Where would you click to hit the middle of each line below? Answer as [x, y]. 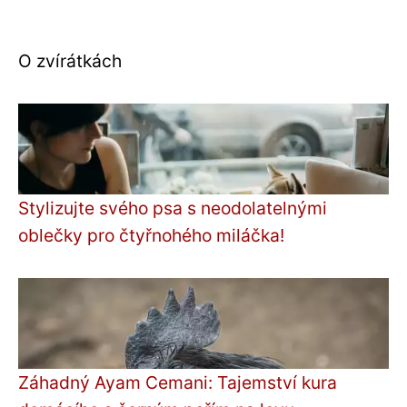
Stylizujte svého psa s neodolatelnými [173, 208]
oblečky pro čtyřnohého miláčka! [151, 235]
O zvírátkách [70, 60]
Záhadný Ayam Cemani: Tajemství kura [178, 382]
